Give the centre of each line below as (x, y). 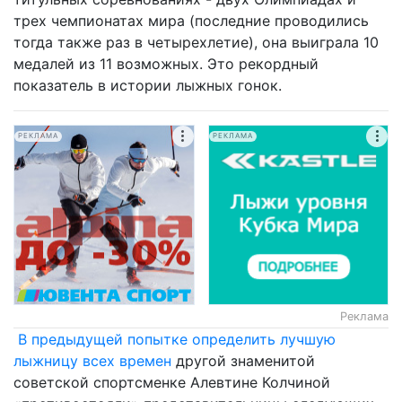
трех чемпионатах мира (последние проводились (191, 20)
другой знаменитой (243, 361)
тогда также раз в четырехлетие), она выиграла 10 (196, 42)
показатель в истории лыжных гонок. (148, 85)
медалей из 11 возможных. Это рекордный (166, 63)
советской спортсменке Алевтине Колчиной (172, 382)
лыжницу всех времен (92, 361)
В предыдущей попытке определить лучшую (177, 339)
